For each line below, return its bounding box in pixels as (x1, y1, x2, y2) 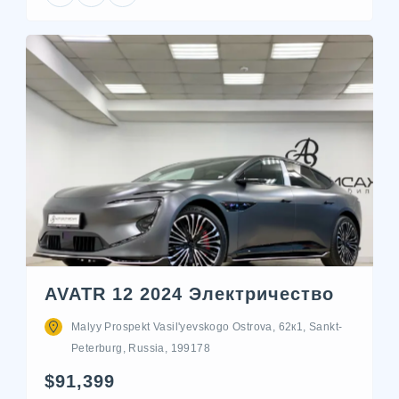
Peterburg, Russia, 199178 (71, 342, 210, 354)
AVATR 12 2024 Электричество (45, 284, 334, 304)
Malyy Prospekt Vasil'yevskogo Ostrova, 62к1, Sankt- (71, 321, 343, 333)
